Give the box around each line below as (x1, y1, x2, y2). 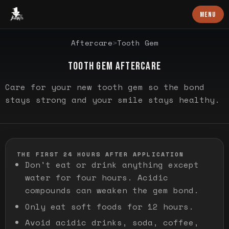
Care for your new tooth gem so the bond (5, 80, 204, 93)
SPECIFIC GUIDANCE (5, 37, 84, 45)
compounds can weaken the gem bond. (25, 184, 199, 197)
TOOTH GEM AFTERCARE (67, 60, 162, 73)
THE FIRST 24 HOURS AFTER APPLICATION (17, 150, 185, 159)
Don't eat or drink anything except (25, 158, 199, 171)
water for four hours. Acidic (25, 171, 169, 184)
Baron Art (5, 4, 51, 16)
